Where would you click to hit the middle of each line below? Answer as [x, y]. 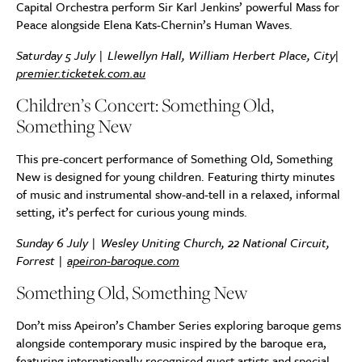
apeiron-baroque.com [123, 260]
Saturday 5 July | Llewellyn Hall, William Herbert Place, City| [178, 55]
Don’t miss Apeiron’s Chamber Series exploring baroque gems [179, 325]
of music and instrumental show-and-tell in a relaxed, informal [178, 194]
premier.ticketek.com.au [81, 73]
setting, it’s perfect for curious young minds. [132, 212]
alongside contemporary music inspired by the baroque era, [171, 343]
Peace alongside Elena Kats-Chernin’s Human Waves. [154, 24]
